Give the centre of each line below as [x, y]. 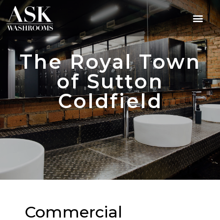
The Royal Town [110, 62]
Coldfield [110, 101]
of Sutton [110, 82]
